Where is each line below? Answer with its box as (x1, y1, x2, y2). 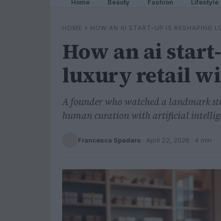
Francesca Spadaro (78, 136, 141, 144)
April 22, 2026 (146, 136, 189, 144)
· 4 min (189, 136, 212, 144)
